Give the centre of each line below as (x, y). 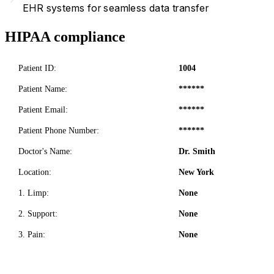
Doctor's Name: (45, 152)
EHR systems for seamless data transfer (116, 8)
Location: (35, 172)
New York (196, 172)
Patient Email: (43, 110)
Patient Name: (43, 89)
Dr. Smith (197, 152)
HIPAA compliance (65, 37)
